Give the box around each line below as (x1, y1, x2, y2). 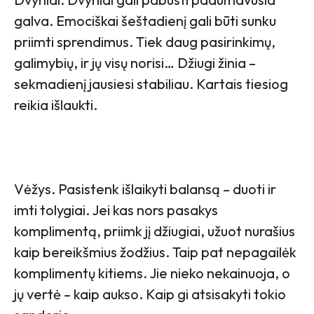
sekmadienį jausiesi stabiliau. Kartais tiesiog (14, 74, 288, 93)
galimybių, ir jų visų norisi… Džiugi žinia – (14, 53, 256, 71)
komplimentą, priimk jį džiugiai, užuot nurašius (14, 221, 295, 240)
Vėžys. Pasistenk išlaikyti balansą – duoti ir (14, 179, 276, 198)
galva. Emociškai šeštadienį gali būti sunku (14, 11, 276, 29)
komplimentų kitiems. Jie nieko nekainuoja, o (14, 264, 290, 282)
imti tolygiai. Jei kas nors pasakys (14, 200, 218, 219)
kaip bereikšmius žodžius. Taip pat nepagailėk (14, 243, 296, 261)
